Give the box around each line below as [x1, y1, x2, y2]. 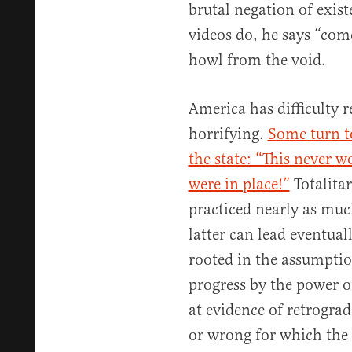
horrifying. [188, 124, 268, 144]
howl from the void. [188, 50, 326, 70]
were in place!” [188, 174, 290, 194]
